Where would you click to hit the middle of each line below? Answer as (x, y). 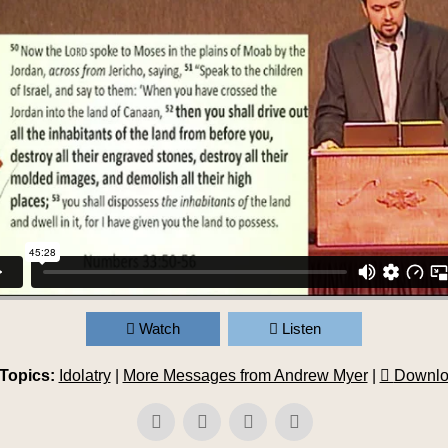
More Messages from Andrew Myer (245, 375)
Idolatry (84, 375)
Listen (301, 328)
